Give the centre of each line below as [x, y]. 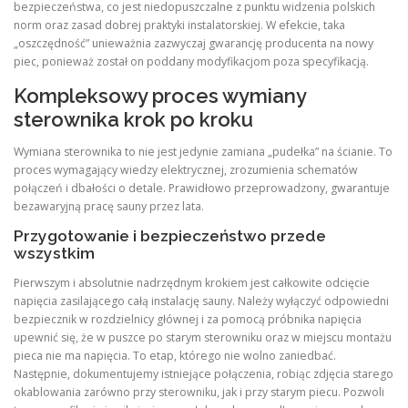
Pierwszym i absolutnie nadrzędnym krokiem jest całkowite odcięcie [192, 282]
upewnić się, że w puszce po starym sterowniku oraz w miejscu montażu [203, 337]
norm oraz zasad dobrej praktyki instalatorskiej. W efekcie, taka [179, 25]
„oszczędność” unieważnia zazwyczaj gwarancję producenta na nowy [194, 44]
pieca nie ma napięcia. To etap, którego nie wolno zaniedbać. [175, 355]
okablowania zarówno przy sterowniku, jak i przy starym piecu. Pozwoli [199, 392]
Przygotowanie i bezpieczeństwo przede [170, 235]
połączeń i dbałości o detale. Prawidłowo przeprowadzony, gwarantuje [202, 188]
